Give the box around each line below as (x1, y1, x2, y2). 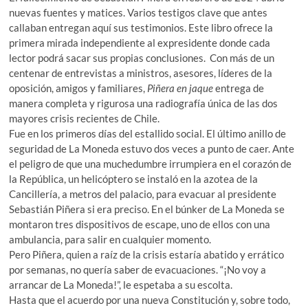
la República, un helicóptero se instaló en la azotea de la (9, 172, 258, 185)
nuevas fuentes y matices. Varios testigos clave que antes (9, 5, 268, 19)
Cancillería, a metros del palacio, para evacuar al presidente (9, 187, 277, 200)
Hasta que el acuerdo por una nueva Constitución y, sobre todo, (9, 293, 291, 306)
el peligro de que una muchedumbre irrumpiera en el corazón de (9, 157, 292, 170)
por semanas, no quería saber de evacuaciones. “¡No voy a (9, 263, 267, 276)
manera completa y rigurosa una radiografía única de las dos (9, 96, 278, 109)
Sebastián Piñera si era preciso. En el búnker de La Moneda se (9, 202, 285, 215)
